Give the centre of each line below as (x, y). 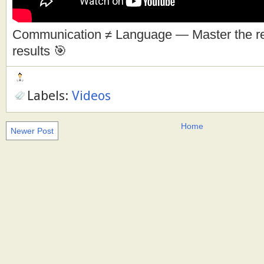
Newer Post (32, 131)
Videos (91, 95)
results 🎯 (39, 51)
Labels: (49, 95)
